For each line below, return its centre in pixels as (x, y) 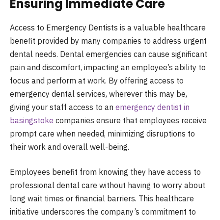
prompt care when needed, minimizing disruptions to (102, 133)
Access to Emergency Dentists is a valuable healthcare (108, 27)
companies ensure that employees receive (130, 120)
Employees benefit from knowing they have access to (105, 172)
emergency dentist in (152, 107)
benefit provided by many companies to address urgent (108, 41)
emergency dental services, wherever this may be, (99, 94)
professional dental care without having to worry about (108, 185)
